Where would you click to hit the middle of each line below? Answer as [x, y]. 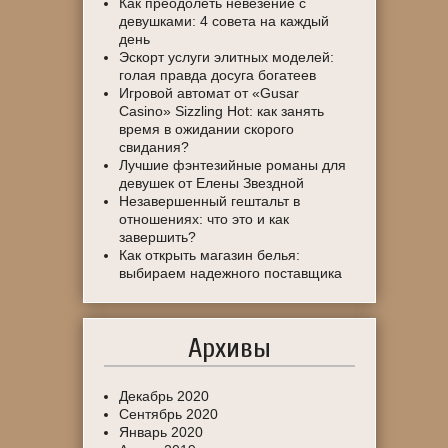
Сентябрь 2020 [169, 414]
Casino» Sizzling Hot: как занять [222, 111]
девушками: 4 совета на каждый [224, 21]
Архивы [230, 348]
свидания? [154, 147]
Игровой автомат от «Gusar [209, 93]
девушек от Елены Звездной [212, 183]
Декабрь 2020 [164, 396]
